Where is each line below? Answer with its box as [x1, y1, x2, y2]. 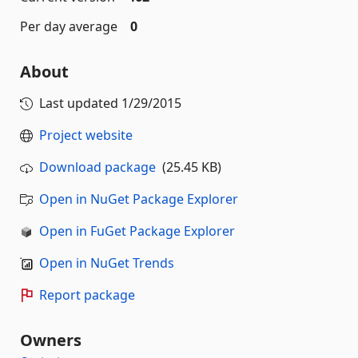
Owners [20, 329, 82, 351]
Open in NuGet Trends [39, 254, 174, 272]
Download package [39, 158, 156, 176]
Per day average [20, 18, 117, 35]
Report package [39, 286, 135, 304]
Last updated [39, 94, 121, 112]
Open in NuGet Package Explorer [39, 190, 238, 208]
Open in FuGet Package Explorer [39, 222, 235, 240]
